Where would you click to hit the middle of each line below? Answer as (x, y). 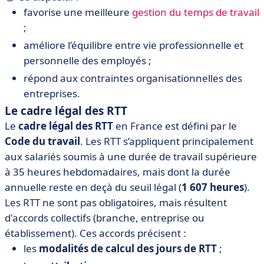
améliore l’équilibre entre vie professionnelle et (133, 45)
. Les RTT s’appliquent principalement (167, 141)
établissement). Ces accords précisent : (95, 233)
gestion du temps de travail (196, 12)
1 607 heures (213, 187)
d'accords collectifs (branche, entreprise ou (105, 218)
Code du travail (42, 141)
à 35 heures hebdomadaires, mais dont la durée (118, 172)
